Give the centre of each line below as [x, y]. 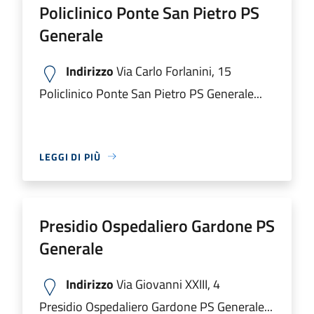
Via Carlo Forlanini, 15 [172, 71]
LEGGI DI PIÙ [70, 156]
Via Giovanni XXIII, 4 [167, 284]
